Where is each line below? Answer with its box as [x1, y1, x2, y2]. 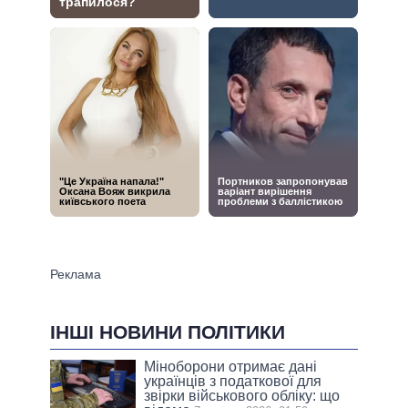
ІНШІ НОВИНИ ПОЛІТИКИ [50, 321, 285, 342]
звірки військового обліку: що [144, 387, 341, 403]
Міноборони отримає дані [144, 358, 318, 374]
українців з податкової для [144, 372, 322, 389]
